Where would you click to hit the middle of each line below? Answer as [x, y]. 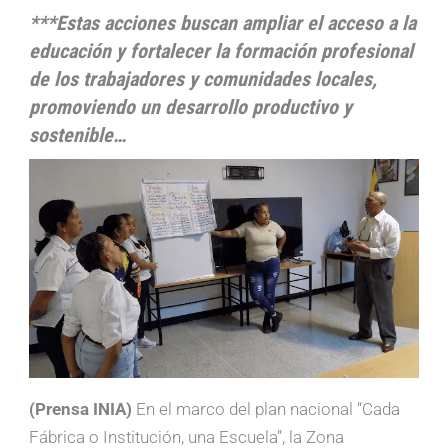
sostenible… [78, 135]
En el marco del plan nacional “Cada [268, 409]
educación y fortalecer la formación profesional [221, 51]
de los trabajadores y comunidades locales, [203, 79]
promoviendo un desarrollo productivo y [191, 107]
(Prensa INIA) [83, 409]
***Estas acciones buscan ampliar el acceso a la [223, 23]
